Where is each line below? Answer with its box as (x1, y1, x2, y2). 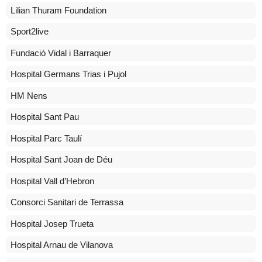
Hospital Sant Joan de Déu (11, 154, 112, 165)
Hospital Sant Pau (11, 112, 79, 122)
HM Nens (11, 90, 47, 101)
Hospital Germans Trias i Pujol (11, 69, 126, 80)
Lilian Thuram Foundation (11, 5, 106, 15)
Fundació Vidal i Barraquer (11, 47, 111, 58)
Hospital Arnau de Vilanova (11, 240, 113, 250)
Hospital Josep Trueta (11, 218, 94, 229)
